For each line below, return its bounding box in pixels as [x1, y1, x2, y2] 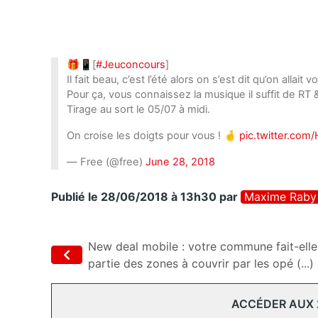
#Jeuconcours [96, 58, 165, 72]
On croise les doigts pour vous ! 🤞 [67, 129, 239, 143]
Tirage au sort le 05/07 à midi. [67, 103, 210, 116]
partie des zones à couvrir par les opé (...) [88, 256, 314, 271]
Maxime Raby [244, 190, 317, 204]
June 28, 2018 [146, 155, 215, 169]
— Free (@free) [67, 155, 146, 169]
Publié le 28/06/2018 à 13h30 [51, 190, 216, 204]
